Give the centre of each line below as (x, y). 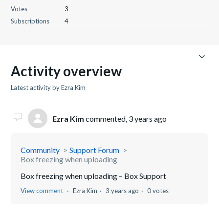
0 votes (158, 191)
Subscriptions (30, 21)
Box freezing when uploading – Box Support (94, 176)
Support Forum (95, 150)
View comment (42, 191)
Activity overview (66, 71)
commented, (107, 118)
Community (40, 150)
